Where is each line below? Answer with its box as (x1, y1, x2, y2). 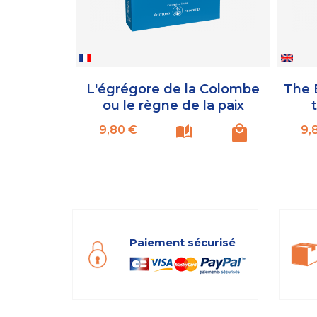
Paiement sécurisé (129, 235, 236, 249)
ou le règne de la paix (102, 97, 244, 113)
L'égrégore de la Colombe (86, 81, 260, 97)
